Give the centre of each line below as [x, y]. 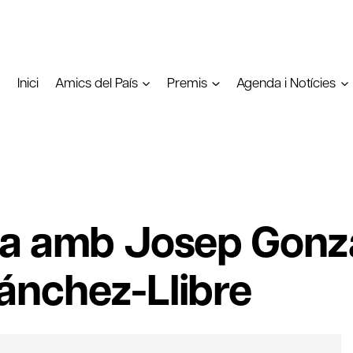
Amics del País [96, 82]
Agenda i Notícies [286, 82]
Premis [188, 82]
